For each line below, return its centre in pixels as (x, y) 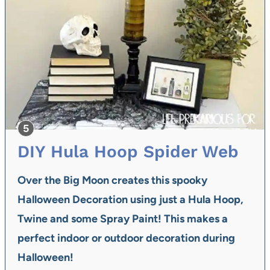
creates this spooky (159, 180)
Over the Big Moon (63, 180)
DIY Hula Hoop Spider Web (128, 151)
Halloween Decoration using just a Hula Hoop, (130, 199)
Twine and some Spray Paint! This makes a (123, 218)
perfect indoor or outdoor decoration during (126, 238)
